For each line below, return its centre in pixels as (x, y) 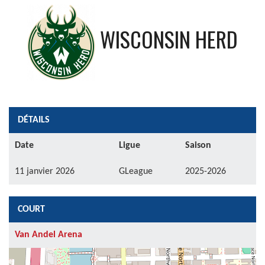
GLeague (136, 172)
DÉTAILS (34, 120)
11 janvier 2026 (45, 172)
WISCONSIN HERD (169, 39)
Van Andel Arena (49, 235)
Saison (198, 146)
